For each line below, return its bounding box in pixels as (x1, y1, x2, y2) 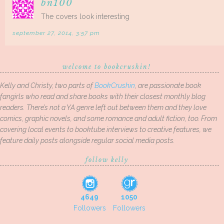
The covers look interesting (41, 12, 129, 21)
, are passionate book (135, 81, 201, 90)
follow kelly (85, 156, 128, 164)
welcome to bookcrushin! (62, 63, 151, 71)
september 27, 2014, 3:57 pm (12, 29, 100, 37)
